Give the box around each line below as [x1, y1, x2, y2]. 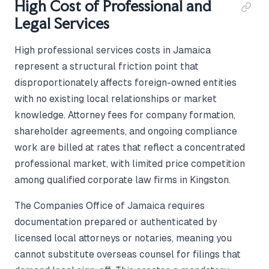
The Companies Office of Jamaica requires [14, 201, 205, 211]
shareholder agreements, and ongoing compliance [14, 126, 237, 137]
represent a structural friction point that [14, 61, 199, 72]
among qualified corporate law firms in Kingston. [14, 175, 231, 186]
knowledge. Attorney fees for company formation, [14, 110, 235, 121]
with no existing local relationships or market [14, 94, 217, 104]
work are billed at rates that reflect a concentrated [14, 142, 245, 153]
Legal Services [14, 14, 109, 33]
